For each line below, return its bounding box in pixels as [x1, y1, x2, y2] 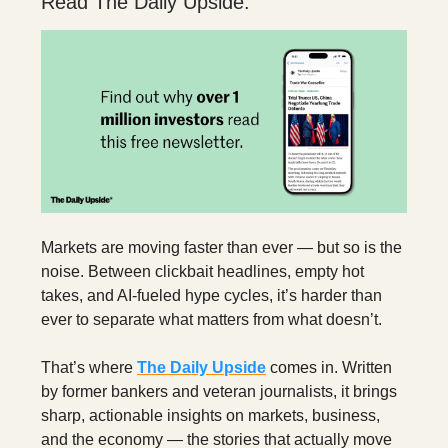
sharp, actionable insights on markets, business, [41, 407, 380, 425]
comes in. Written [266, 359, 392, 377]
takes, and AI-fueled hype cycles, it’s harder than [41, 287, 382, 305]
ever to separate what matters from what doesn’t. [41, 311, 382, 329]
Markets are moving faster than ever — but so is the [41, 239, 402, 257]
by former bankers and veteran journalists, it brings [41, 383, 397, 401]
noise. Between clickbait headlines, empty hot [41, 263, 364, 281]
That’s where [41, 359, 137, 377]
